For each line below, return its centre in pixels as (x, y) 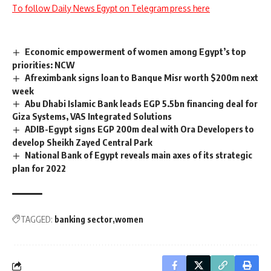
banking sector (83, 220)
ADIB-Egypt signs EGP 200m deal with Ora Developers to (140, 129)
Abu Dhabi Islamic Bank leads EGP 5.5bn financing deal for (142, 103)
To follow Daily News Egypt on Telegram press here (111, 8)
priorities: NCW (44, 64)
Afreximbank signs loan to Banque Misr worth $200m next (142, 77)
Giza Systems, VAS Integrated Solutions (92, 116)
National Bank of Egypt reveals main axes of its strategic (139, 155)
